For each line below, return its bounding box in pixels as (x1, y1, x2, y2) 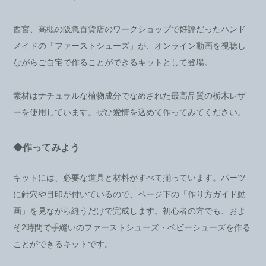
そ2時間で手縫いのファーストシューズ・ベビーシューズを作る (13, 222, 251, 232)
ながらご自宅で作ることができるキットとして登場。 (13, 57, 213, 67)
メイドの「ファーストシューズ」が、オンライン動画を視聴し (13, 40, 246, 50)
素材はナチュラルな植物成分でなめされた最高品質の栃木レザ (13, 90, 246, 100)
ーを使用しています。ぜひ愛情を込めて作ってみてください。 (13, 107, 246, 117)
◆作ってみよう (13, 142, 80, 153)
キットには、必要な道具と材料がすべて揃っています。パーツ (13, 172, 246, 182)
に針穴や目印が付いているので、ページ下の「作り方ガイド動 (13, 189, 246, 199)
